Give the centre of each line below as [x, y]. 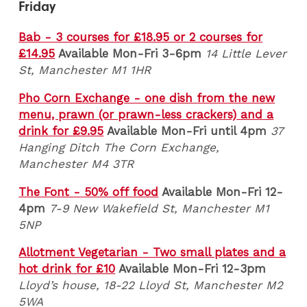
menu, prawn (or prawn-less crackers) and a [146, 115]
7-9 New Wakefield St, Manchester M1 [160, 208]
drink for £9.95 [61, 131]
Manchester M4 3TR [76, 164]
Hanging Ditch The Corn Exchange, [119, 148]
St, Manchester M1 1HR [85, 70]
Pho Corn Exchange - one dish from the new [147, 98]
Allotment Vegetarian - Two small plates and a [152, 253]
